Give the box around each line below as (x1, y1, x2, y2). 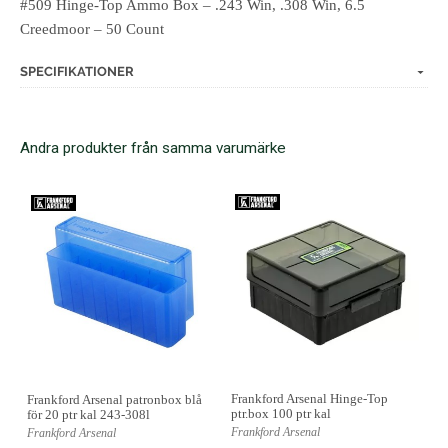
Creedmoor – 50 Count (20, 19, 164, 37)
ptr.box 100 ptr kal (231, 406, 331, 422)
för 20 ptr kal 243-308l (27, 406, 150, 422)
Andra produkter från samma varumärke (20, 138, 286, 157)
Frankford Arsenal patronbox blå (27, 391, 202, 407)
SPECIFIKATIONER (20, 63, 134, 79)
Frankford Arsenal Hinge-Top (231, 391, 388, 407)
